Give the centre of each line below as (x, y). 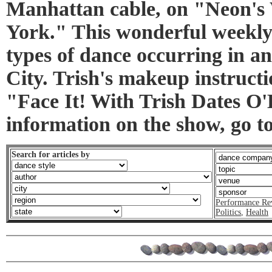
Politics (228, 212)
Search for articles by (51, 155)
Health (257, 212)
